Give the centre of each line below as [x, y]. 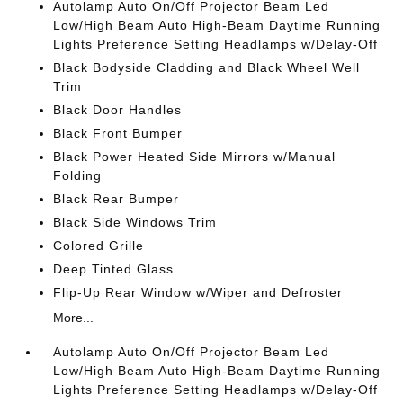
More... [74, 317]
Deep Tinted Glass [114, 269]
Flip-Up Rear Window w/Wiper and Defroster [198, 292]
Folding [78, 175]
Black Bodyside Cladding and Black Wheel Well [207, 67]
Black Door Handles [118, 109]
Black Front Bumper [118, 133]
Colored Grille [99, 245]
